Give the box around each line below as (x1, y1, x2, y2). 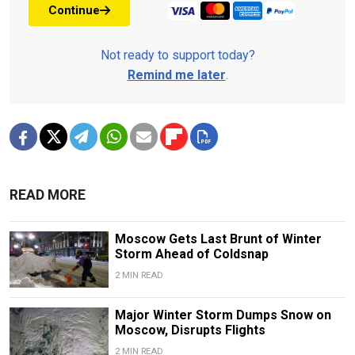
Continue (48, 2, 100, 17)
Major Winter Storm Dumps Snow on (114, 307, 331, 323)
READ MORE (10, 187, 86, 204)
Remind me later (127, 67, 226, 83)
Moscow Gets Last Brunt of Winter (114, 231, 322, 247)
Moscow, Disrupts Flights (114, 322, 265, 338)
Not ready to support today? (100, 48, 255, 63)
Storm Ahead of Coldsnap (114, 246, 269, 262)
